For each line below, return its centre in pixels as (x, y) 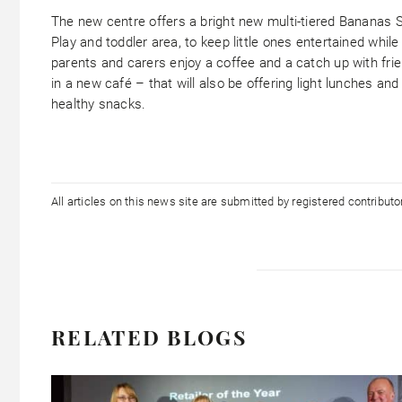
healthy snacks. (99, 105)
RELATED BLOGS (149, 337)
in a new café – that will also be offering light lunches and (225, 84)
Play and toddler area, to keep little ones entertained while (225, 43)
